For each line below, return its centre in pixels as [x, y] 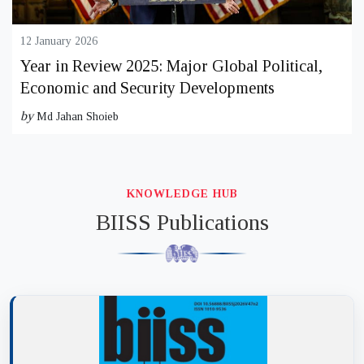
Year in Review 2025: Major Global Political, [171, 65]
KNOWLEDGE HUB [182, 193]
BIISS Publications [182, 222]
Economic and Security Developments [147, 87]
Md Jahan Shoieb [78, 116]
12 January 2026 [59, 41]
